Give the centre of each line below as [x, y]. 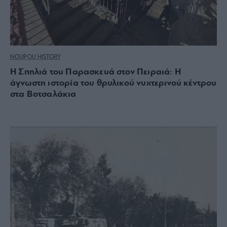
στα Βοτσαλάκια [43, 94]
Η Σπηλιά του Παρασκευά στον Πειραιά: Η [96, 72]
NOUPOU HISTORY [35, 57]
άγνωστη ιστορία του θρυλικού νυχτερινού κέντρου [113, 83]
